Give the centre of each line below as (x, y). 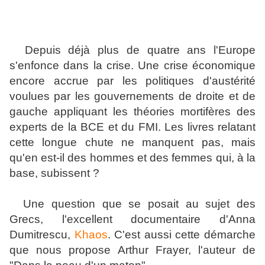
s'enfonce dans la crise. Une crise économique (132, 66)
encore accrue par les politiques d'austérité (132, 81)
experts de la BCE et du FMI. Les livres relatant (132, 127)
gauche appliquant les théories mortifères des (132, 112)
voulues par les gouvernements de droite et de (132, 96)
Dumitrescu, (42, 235)
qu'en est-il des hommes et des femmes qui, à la (132, 158)
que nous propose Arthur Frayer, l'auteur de (132, 250)
